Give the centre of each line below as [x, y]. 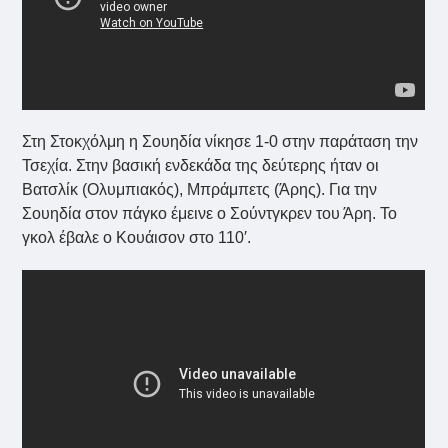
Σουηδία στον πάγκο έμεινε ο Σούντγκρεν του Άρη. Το [210, 213]
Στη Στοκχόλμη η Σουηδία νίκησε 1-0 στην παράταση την [220, 141]
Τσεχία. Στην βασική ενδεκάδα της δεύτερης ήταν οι [201, 165]
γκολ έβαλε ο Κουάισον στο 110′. [137, 237]
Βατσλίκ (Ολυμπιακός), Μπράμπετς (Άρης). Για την [200, 189]
